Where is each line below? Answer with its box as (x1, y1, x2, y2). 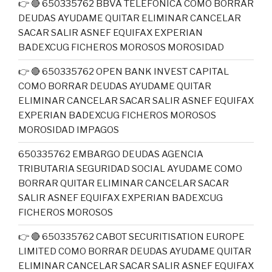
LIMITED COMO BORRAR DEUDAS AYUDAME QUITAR (18, 246, 251, 257)
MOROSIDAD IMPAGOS (18, 124, 119, 135)
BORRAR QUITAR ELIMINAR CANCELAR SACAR (18, 178, 229, 189)
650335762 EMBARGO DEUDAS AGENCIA (18, 149, 203, 160)
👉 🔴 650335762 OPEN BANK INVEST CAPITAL (18, 66, 229, 77)
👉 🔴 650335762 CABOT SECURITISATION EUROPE (18, 231, 245, 242)
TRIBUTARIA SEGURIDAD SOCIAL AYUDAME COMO (18, 163, 242, 174)
